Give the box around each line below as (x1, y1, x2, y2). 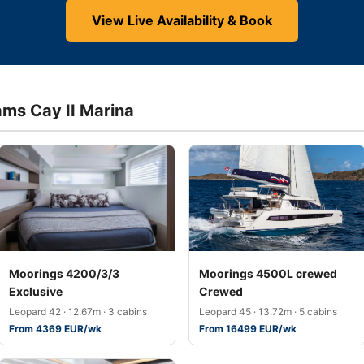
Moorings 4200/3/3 (9, 266, 119, 280)
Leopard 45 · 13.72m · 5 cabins (199, 305, 337, 318)
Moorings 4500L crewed (199, 266, 337, 280)
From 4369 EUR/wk (9, 323, 102, 335)
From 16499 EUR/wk (199, 323, 297, 335)
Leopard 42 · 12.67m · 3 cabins (9, 305, 147, 318)
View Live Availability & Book (92, 12, 272, 28)
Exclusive (9, 284, 63, 298)
